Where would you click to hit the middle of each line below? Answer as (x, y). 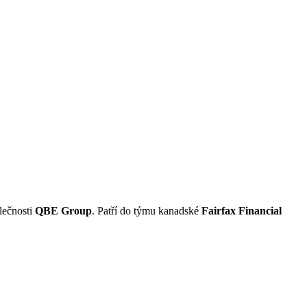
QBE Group (63, 210)
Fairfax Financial (242, 210)
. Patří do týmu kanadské (147, 210)
